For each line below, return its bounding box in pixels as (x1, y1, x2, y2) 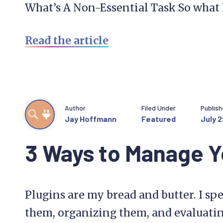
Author (65, 103, 86, 112)
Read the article (25, 34, 109, 47)
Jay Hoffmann (65, 113, 116, 123)
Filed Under (141, 103, 176, 112)
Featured (141, 113, 176, 123)
